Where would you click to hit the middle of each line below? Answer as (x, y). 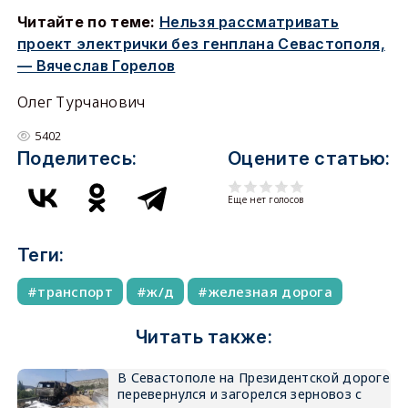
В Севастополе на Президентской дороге (254, 378)
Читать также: (204, 337)
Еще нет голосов (266, 200)
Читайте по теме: (88, 22)
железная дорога (270, 292)
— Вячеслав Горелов (96, 66)
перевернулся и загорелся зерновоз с (240, 394)
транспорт (75, 292)
